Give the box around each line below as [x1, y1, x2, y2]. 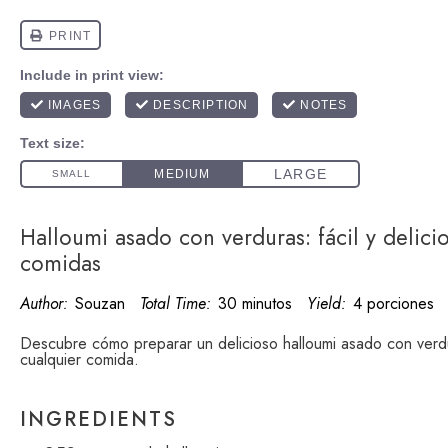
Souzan [75, 292, 125, 315]
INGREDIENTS [20, 404, 177, 434]
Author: [20, 292, 68, 315]
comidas [20, 247, 101, 279]
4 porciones [353, 292, 434, 315]
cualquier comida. [20, 348, 139, 371]
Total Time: [140, 292, 211, 315]
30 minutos [218, 292, 292, 315]
